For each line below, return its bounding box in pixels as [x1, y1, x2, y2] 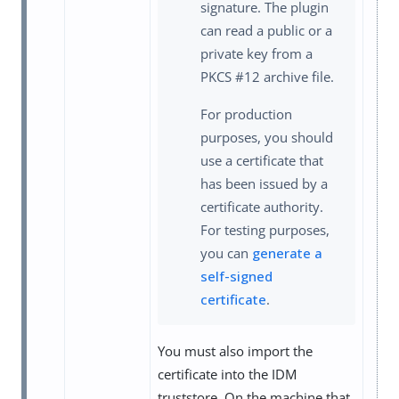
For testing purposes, [200, 220, 330, 239]
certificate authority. [200, 197, 323, 216]
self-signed [200, 266, 273, 285]
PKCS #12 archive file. [200, 67, 334, 85]
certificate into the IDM [158, 364, 297, 383]
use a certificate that [200, 151, 323, 169]
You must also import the [158, 341, 313, 360]
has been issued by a [200, 174, 328, 192]
